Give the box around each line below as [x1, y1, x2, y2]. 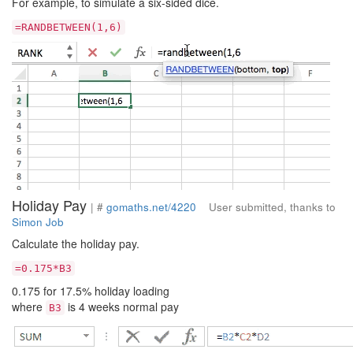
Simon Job [12, 214, 64, 229]
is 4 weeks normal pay [65, 299, 179, 314]
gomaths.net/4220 [106, 199, 196, 214]
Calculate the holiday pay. [12, 236, 139, 251]
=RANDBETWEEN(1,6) [15, 21, 122, 33]
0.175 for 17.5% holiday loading [12, 283, 169, 299]
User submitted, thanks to [196, 199, 336, 214]
